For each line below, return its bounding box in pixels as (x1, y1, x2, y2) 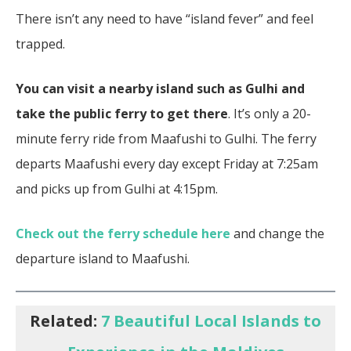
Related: (30, 309, 101, 331)
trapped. (16, 34, 68, 52)
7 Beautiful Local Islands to (101, 309, 321, 331)
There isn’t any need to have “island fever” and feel (16, 9, 313, 27)
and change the (230, 224, 324, 242)
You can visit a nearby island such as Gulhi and (16, 79, 305, 97)
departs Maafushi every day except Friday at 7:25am (16, 154, 318, 172)
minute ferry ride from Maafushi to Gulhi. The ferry (16, 129, 317, 147)
